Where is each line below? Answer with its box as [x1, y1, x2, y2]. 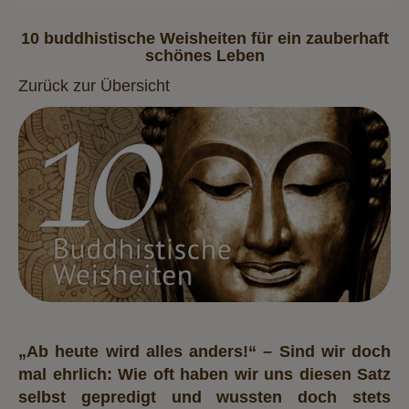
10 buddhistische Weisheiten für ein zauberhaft [20, 29, 389, 48]
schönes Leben [144, 47, 265, 66]
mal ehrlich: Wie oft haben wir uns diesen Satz [18, 364, 391, 383]
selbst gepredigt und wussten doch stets [18, 387, 391, 406]
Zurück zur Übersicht [18, 76, 170, 95]
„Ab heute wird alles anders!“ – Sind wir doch [18, 341, 391, 361]
